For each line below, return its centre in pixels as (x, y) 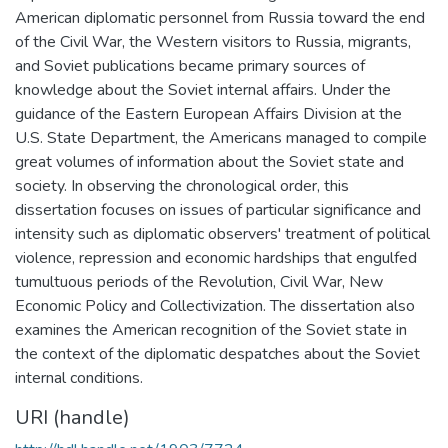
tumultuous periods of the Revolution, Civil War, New (199, 281)
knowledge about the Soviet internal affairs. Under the (203, 89)
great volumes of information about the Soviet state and (209, 161)
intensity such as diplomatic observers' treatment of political (222, 233)
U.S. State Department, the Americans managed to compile (221, 137)
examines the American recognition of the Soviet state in (211, 329)
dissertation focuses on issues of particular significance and (218, 209)
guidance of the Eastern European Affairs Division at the (208, 113)
